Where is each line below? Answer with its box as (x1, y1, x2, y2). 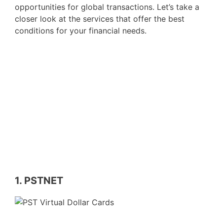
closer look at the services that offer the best (15, 14, 184, 24)
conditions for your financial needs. (15, 26, 147, 36)
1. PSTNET (15, 175, 63, 186)
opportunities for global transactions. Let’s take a (15, 2, 199, 12)
